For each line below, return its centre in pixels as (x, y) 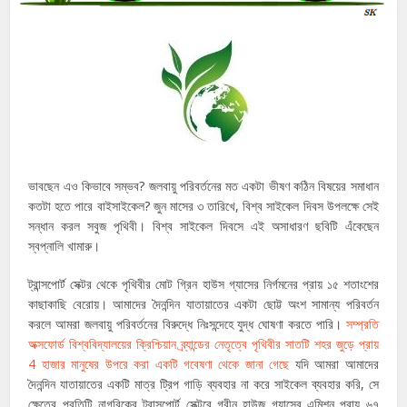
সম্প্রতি (362, 323)
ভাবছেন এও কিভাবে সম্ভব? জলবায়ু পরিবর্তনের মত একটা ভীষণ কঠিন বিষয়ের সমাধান (203, 185)
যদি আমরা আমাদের (334, 363)
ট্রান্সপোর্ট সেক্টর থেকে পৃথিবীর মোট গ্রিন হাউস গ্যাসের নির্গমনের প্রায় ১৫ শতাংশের (203, 283)
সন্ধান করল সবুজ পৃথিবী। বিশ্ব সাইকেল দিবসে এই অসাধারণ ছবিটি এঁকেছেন (203, 225)
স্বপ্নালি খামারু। (65, 245)
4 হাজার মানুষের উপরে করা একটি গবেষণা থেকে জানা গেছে (159, 363)
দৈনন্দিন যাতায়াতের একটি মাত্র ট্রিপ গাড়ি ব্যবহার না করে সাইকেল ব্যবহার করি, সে (203, 383)
